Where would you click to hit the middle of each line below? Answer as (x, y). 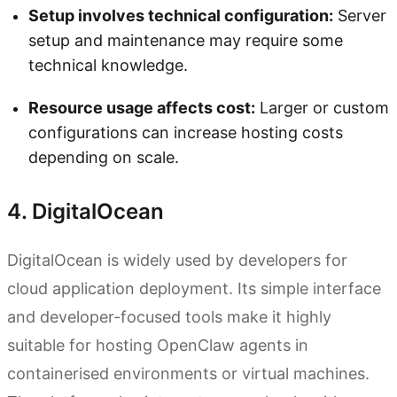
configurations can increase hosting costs (186, 132)
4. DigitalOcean (86, 211)
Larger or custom (322, 107)
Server (360, 15)
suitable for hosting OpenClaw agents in (158, 345)
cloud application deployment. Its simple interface (194, 288)
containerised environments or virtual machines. (188, 373)
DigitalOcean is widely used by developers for (177, 260)
